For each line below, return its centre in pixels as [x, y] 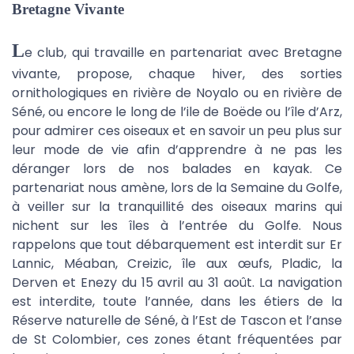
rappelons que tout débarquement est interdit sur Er [177, 245]
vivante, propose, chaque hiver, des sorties [177, 74]
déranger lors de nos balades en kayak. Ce [177, 169]
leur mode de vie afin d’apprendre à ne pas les [177, 150]
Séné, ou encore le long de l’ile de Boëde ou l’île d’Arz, [177, 112]
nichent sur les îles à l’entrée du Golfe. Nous [177, 226]
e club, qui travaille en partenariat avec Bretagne [183, 53]
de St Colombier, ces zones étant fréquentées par [177, 339]
